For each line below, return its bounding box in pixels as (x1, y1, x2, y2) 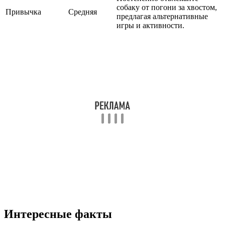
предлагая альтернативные (117, 12, 208, 21)
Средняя (68, 8, 97, 17)
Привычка (6, 8, 41, 17)
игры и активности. (117, 21, 184, 30)
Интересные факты (4, 207, 112, 221)
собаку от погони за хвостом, (117, 3, 217, 12)
